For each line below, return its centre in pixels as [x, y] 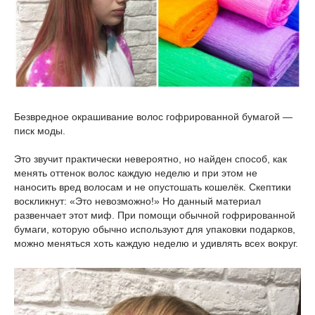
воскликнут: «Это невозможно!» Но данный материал [137, 201]
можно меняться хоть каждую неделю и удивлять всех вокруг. [156, 243]
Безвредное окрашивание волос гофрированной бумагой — [153, 116]
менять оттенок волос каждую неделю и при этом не [136, 173]
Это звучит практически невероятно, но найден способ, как [150, 159]
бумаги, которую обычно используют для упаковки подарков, [155, 229]
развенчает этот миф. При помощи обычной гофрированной [155, 215]
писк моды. [40, 130]
